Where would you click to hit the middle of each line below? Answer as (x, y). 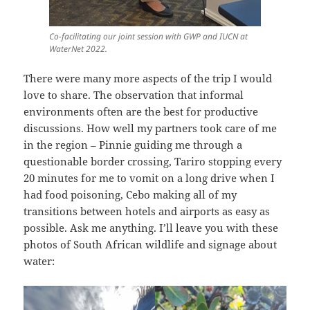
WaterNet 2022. (78, 49)
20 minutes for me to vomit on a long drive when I (149, 178)
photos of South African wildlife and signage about (151, 245)
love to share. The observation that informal (134, 95)
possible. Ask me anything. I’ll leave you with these (151, 228)
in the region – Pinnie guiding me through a (133, 145)
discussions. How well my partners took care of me (151, 128)
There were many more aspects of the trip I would (148, 79)
